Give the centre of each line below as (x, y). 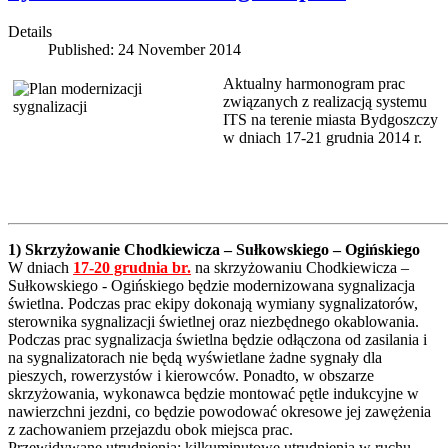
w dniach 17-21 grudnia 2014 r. (322, 137)
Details (30, 31)
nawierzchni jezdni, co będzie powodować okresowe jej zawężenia (219, 411)
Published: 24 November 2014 (144, 49)
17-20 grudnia (120, 267)
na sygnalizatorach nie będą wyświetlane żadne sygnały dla (195, 357)
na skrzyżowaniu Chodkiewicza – (300, 267)
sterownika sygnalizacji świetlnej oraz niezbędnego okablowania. (213, 321)
